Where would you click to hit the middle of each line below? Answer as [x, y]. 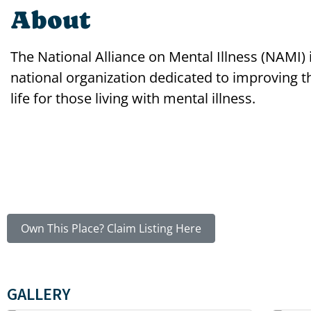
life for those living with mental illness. [133, 99]
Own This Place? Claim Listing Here [111, 228]
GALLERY [39, 294]
